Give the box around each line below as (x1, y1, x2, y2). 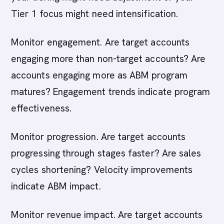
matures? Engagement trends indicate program (11, 85, 210, 98)
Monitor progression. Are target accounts (11, 130, 186, 143)
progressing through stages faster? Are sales (11, 147, 201, 159)
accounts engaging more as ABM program (11, 69, 187, 81)
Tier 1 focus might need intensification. (11, 7, 178, 20)
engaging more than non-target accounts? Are (11, 52, 206, 65)
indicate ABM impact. (11, 180, 101, 192)
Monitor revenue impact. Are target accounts (11, 208, 203, 221)
